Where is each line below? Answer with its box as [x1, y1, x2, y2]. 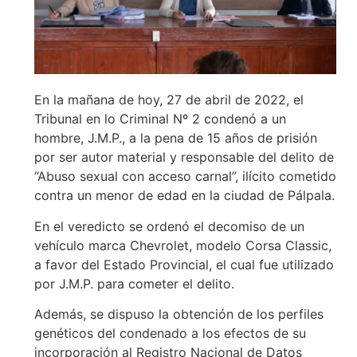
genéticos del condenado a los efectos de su [33, 324, 306, 341]
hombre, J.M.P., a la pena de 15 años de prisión [33, 130, 317, 147]
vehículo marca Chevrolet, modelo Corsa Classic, [33, 237, 331, 253]
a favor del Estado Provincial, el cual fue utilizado [33, 256, 334, 273]
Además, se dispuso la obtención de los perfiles [33, 305, 324, 322]
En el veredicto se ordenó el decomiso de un [33, 218, 304, 234]
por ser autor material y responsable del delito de [33, 149, 334, 166]
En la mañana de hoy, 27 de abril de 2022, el [33, 92, 304, 108]
